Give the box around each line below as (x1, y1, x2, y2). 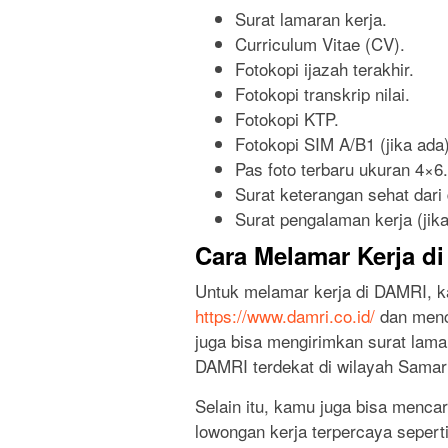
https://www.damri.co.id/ (195, 303, 375, 329)
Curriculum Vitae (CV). (235, 30, 405, 56)
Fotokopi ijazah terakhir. (235, 55, 414, 81)
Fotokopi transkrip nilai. (235, 80, 410, 106)
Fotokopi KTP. (235, 105, 339, 131)
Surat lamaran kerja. (235, 5, 387, 31)
